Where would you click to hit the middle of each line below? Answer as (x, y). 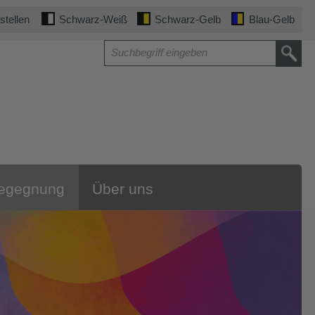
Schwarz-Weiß (94, 19)
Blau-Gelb (271, 19)
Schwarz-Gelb (188, 19)
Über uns (122, 188)
